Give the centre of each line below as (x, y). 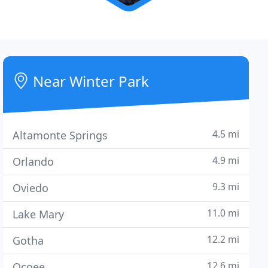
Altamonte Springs (60, 135)
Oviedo (31, 188)
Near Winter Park (89, 81)
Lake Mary (39, 214)
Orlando (33, 162)
